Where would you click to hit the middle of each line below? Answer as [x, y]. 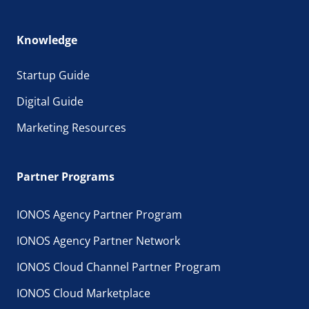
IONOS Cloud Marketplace [83, 293]
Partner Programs [66, 176]
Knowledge [47, 40]
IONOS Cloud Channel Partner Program [119, 267]
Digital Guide [50, 101]
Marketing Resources [71, 127]
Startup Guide [53, 75]
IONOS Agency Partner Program [99, 214]
